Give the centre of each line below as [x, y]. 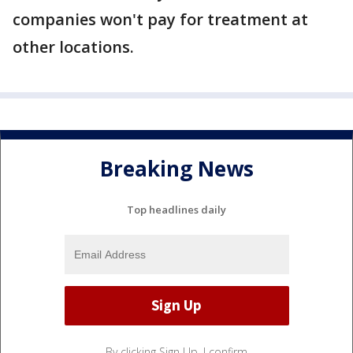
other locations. [75, 47]
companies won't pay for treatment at [160, 19]
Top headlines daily [176, 209]
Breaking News [176, 169]
